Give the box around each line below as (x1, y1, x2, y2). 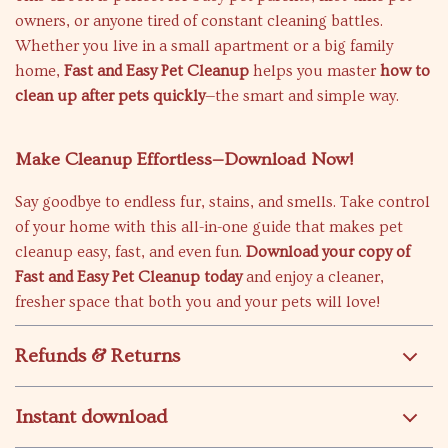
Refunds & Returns (15, 345, 180, 367)
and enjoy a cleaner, (242, 268, 384, 286)
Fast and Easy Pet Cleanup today (15, 268, 242, 286)
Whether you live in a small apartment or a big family (15, 37, 393, 55)
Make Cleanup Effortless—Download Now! (15, 149, 353, 170)
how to (380, 62, 430, 80)
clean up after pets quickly (15, 87, 205, 105)
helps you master (249, 62, 380, 80)
